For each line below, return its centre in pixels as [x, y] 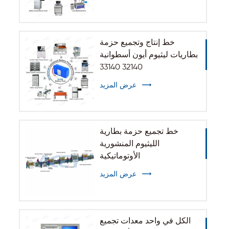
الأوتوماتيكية [120, 157]
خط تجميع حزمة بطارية [139, 132]
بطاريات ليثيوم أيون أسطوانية [148, 55]
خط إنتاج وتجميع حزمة [137, 43]
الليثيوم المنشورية [129, 144]
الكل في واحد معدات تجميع [145, 221]
